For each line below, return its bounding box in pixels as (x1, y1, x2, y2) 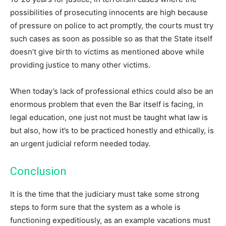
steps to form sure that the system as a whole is (10, 202, 181, 212)
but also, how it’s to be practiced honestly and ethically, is (10, 126, 214, 136)
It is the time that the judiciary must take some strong (10, 189, 199, 199)
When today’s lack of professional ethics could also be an (10, 86, 213, 96)
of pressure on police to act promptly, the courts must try (10, 21, 213, 31)
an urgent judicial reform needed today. (10, 139, 150, 149)
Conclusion (10, 165, 67, 178)
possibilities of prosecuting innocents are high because (10, 8, 208, 18)
